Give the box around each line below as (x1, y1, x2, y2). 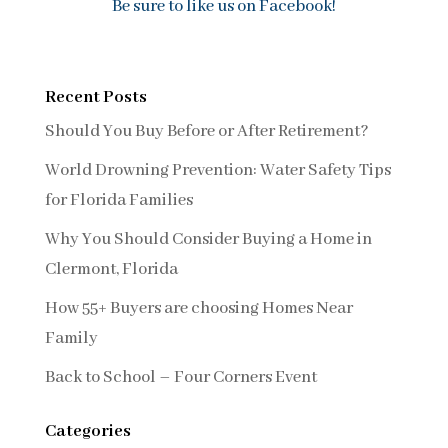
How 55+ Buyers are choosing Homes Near (44, 297, 353, 319)
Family (44, 327, 98, 349)
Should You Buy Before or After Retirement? (44, 120, 369, 142)
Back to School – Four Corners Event (44, 366, 317, 388)
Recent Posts (44, 86, 147, 108)
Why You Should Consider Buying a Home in (44, 228, 372, 250)
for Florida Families (44, 189, 193, 211)
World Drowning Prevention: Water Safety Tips (44, 159, 391, 181)
